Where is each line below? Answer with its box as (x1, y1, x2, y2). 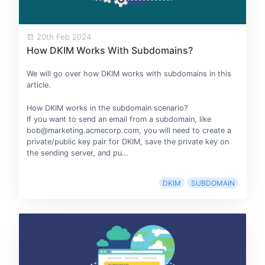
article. (26, 80, 51, 90)
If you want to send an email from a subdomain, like (26, 114, 211, 124)
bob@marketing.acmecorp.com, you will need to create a (26, 125, 231, 135)
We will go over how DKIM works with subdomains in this (26, 69, 231, 79)
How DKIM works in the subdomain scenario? (26, 103, 188, 112)
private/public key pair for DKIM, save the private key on (26, 137, 229, 146)
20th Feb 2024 (34, 32, 91, 42)
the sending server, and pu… (26, 148, 128, 157)
